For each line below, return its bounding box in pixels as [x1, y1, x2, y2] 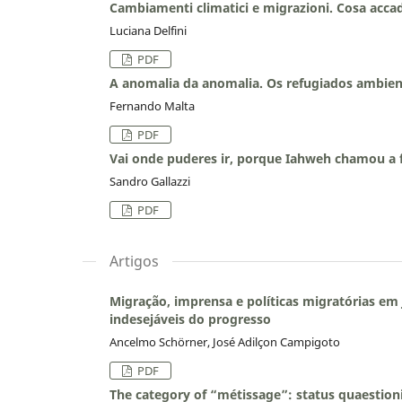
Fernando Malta [109, 98, 195, 115]
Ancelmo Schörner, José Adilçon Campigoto [109, 333, 340, 350]
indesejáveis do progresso [109, 310, 271, 328]
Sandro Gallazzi [109, 173, 190, 189]
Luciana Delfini [109, 22, 187, 39]
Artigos [109, 250, 159, 271]
